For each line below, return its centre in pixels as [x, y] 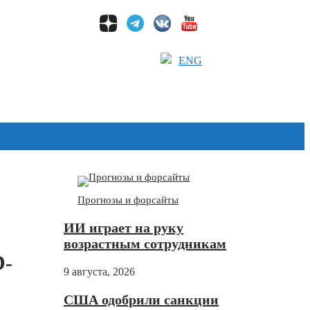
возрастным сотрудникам [145, 244]
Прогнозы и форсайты [128, 200]
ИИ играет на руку [124, 228]
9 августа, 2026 [99, 272]
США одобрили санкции [141, 300]
